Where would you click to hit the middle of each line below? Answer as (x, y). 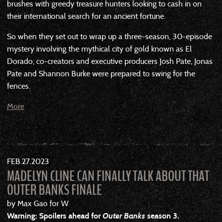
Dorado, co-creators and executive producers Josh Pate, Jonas (110, 61)
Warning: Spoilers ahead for (55, 216)
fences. (18, 86)
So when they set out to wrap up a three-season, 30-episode (109, 36)
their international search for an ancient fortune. (86, 16)
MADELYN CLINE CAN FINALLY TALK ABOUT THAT (108, 176)
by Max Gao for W (38, 203)
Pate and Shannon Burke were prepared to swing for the (101, 73)
